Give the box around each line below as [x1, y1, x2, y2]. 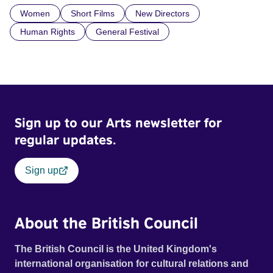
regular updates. [15, 132, 116, 147]
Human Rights [20, 27, 75, 37]
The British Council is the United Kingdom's [15, 244, 217, 254]
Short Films [71, 9, 115, 18]
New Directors [135, 9, 190, 18]
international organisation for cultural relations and [15, 258, 249, 269]
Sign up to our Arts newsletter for [15, 115, 222, 130]
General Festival [96, 27, 159, 37]
